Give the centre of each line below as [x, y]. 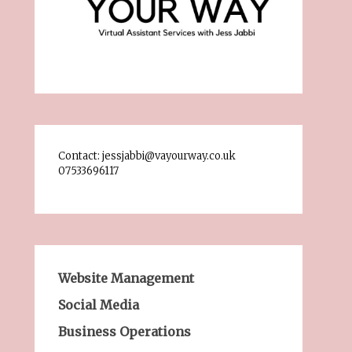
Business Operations [124, 332]
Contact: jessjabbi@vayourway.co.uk [147, 156]
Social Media [98, 305]
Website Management [126, 279]
